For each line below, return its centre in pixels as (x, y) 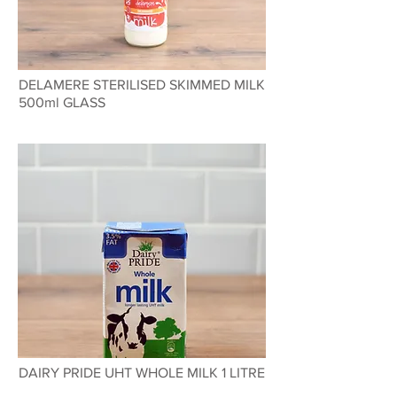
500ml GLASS (62, 102)
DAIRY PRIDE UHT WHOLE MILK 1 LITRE (142, 373)
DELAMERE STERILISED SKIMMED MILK (142, 85)
